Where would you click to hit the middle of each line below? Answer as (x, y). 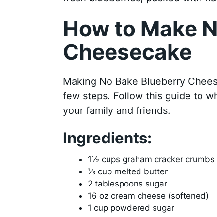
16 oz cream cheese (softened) (148, 196)
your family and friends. (116, 110)
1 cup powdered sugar (131, 208)
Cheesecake (127, 52)
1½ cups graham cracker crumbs (151, 160)
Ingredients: (107, 138)
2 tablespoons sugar (127, 184)
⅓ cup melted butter (127, 172)
